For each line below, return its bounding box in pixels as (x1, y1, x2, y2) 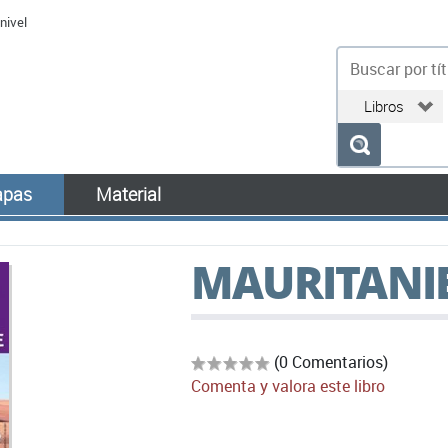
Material (96, 182, 161, 206)
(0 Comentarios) (274, 351, 388, 373)
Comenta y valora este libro (191, 375, 385, 397)
